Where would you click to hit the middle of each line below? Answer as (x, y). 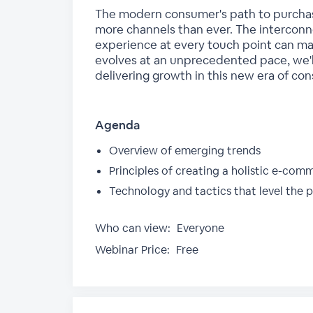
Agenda (117, 125)
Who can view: (133, 228)
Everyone (199, 228)
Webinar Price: (132, 250)
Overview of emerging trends (185, 151)
